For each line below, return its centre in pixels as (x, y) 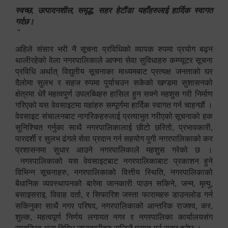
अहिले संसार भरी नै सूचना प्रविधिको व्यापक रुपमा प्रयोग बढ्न (114, 49)
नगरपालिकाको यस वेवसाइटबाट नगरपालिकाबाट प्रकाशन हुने (114, 161)
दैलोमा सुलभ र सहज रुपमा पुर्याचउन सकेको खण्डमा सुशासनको (114, 83)
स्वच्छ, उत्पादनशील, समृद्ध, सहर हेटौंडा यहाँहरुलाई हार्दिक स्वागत (114, 11)
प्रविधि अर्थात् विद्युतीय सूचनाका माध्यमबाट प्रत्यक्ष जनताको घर (114, 72)
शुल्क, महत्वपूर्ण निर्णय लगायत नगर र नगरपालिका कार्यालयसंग (114, 217)
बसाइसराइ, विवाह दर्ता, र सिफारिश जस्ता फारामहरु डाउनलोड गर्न (114, 195)
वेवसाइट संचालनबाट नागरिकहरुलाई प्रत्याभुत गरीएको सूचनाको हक (114, 117)
